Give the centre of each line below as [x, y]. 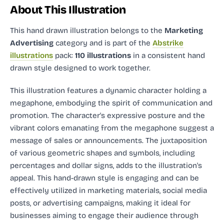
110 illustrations [103, 55]
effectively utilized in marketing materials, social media [108, 190]
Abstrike [168, 43]
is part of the [127, 43]
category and [78, 43]
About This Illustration [68, 9]
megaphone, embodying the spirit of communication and [111, 103]
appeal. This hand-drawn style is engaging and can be [104, 178]
